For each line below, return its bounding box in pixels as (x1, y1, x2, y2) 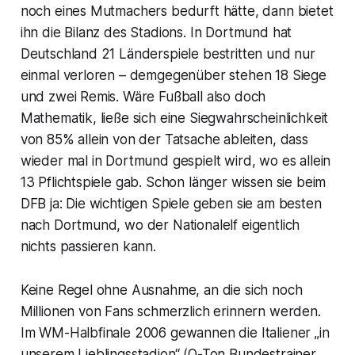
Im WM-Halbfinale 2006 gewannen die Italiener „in (20, 325, 330, 342)
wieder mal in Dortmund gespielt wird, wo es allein (20, 153, 331, 170)
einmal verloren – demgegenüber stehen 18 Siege (20, 67, 326, 84)
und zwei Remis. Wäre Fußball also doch (20, 89, 266, 105)
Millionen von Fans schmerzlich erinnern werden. (20, 303, 321, 320)
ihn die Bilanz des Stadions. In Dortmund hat (20, 25, 292, 41)
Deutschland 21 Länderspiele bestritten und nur (20, 46, 315, 63)
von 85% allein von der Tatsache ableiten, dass (20, 132, 308, 148)
